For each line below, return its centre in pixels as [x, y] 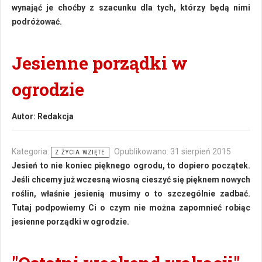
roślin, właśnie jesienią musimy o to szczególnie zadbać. [131, 194]
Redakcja [56, 116]
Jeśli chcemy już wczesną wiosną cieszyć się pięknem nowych [131, 180]
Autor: [25, 116]
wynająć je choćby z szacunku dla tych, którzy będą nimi [131, 8]
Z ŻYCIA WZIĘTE [80, 152]
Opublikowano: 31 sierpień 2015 [173, 151]
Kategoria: [31, 151]
